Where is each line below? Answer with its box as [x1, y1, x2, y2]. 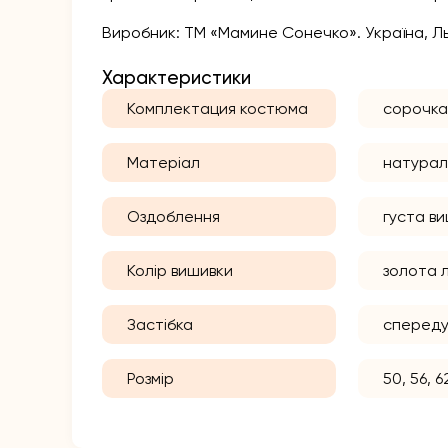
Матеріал [127, 153, 200, 173]
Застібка [127, 315, 193, 335]
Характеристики [102, 67, 251, 90]
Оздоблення [127, 207, 220, 227]
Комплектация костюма [127, 99, 308, 119]
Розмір [127, 369, 174, 389]
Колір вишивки [127, 261, 233, 281]
